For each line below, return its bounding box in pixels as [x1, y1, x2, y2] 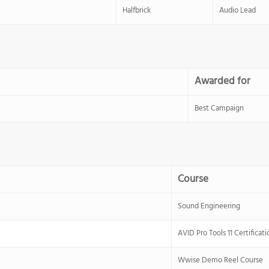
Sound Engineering [178, 200, 240, 213]
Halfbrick [122, 4, 151, 17]
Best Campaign [195, 102, 244, 115]
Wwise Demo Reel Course [178, 254, 263, 267]
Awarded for [195, 73, 250, 89]
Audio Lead [219, 4, 256, 17]
